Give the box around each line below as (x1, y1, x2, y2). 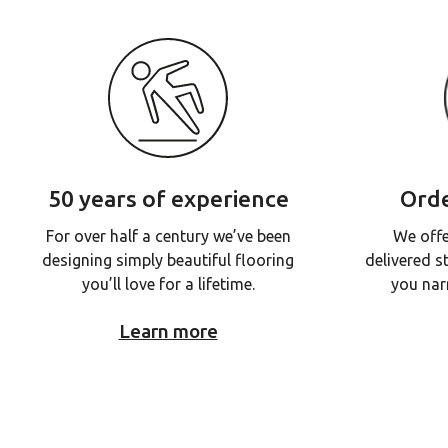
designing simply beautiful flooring (42, 251, 294, 269)
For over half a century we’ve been (45, 227, 291, 245)
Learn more (118, 320, 218, 342)
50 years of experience (47, 186, 289, 211)
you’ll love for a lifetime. (81, 275, 255, 293)
